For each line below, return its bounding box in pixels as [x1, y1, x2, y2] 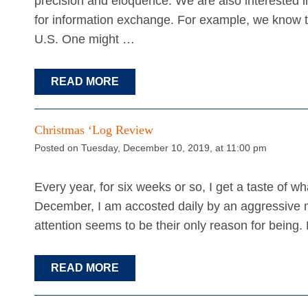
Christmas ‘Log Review [34, 123, 153, 137]
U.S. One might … [34, 32, 135, 47]
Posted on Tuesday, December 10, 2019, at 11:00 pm [34, 142, 267, 154]
